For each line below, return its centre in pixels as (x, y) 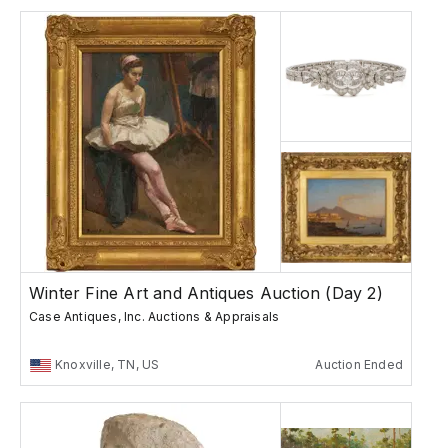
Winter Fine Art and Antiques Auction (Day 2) (206, 293)
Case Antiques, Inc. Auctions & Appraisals (154, 317)
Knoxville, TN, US (107, 365)
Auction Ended (359, 365)
